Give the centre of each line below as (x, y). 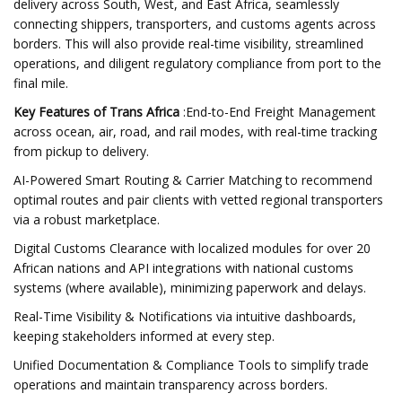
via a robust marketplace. (87, 219)
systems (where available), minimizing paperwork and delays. (190, 288)
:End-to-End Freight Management (278, 112)
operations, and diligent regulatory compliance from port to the (197, 63)
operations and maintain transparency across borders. (170, 385)
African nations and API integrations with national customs (184, 268)
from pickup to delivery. (81, 151)
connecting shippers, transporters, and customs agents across (195, 24)
